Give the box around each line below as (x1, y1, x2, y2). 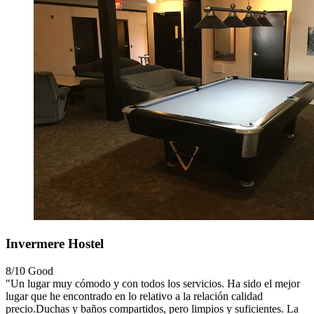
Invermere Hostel (6, 235, 104, 251)
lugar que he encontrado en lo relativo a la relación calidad (6, 289, 263, 302)
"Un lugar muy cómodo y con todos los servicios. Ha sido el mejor (6, 277, 300, 289)
